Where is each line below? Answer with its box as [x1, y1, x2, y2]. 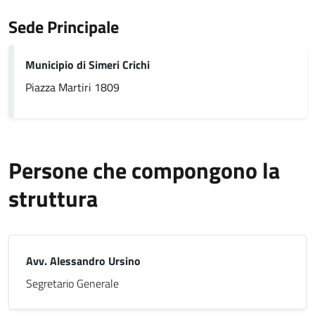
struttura [8, 181, 98, 215]
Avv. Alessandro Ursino [26, 252, 141, 269]
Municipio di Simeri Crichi [25, 56, 150, 73]
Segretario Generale [26, 275, 119, 292]
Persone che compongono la [8, 153, 280, 187]
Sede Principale [8, 14, 119, 39]
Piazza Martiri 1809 [25, 79, 120, 96]
